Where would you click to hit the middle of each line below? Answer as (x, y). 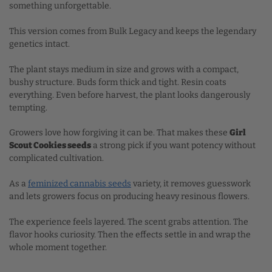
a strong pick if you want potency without (173, 146)
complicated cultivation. (56, 158)
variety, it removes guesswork (191, 183)
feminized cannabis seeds (80, 183)
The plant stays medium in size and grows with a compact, (124, 69)
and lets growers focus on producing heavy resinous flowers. (129, 196)
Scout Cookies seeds (50, 146)
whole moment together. (58, 247)
